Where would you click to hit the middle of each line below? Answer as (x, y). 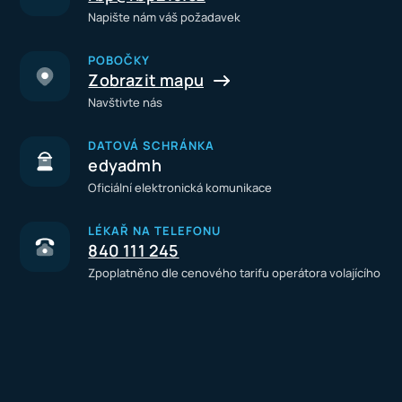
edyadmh (125, 165)
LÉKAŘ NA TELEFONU (155, 231)
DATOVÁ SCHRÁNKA (152, 145)
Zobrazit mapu (146, 80)
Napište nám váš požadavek (165, 17)
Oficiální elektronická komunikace (180, 188)
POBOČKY (119, 60)
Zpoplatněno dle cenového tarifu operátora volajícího (235, 273)
